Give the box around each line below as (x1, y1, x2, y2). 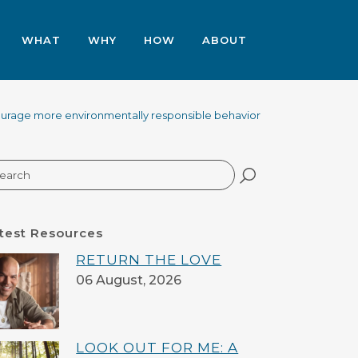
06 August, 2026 (76, 272, 182, 288)
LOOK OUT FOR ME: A (76, 340, 239, 356)
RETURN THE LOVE (76, 252, 222, 268)
